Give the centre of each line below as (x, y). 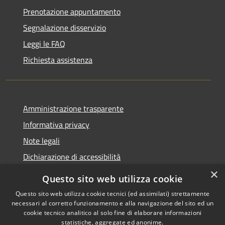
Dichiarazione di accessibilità (72, 157)
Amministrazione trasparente (73, 109)
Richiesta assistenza (58, 60)
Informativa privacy (56, 125)
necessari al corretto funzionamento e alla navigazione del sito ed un (113, 203)
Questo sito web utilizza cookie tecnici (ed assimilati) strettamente (113, 194)
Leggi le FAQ (44, 44)
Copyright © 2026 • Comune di (169, 207)
